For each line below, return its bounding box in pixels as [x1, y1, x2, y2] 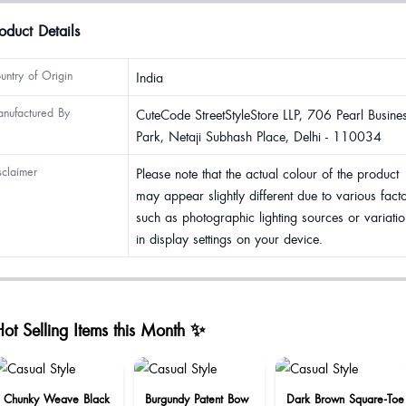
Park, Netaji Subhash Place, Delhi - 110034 [136, 127, 382, 145]
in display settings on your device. [136, 229, 323, 247]
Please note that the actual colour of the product [136, 164, 399, 182]
